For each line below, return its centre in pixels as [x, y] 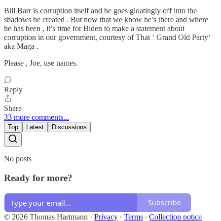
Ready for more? [38, 178]
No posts [18, 159]
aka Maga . [21, 46]
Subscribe [165, 203]
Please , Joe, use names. [41, 63]
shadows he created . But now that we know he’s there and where [106, 20]
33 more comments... [37, 117]
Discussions [69, 127]
